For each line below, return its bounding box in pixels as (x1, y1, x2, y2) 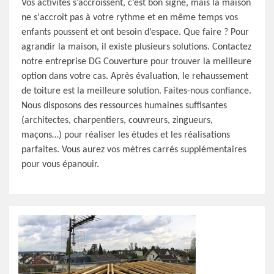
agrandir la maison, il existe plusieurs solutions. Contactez (21, 42, 251, 52)
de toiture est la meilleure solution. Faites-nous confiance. (21, 86, 251, 96)
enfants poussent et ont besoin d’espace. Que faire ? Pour (21, 28, 249, 37)
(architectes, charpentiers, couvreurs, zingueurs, (21, 116, 213, 125)
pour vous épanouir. (21, 160, 99, 169)
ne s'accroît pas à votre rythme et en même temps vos (21, 13, 238, 23)
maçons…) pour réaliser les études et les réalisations (21, 130, 230, 140)
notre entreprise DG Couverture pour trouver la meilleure (21, 57, 251, 67)
